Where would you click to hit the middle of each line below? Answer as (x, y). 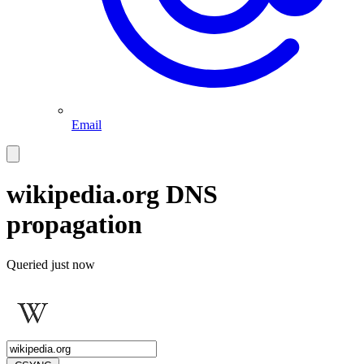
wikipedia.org (86, 195)
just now (73, 264)
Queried (29, 264)
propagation (74, 225)
